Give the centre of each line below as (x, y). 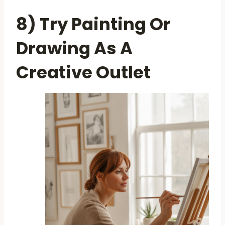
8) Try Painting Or (93, 24)
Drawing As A (74, 48)
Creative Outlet (83, 72)
